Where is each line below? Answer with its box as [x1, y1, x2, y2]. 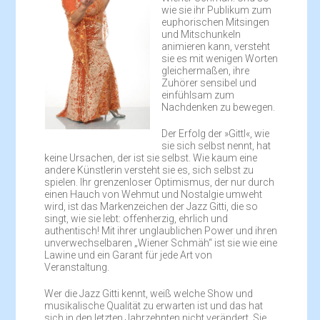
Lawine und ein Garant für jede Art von [44, 249, 213, 261]
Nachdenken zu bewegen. [161, 101, 275, 113]
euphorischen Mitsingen [161, 16, 269, 28]
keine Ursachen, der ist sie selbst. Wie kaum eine [44, 152, 258, 164]
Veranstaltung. [44, 261, 110, 273]
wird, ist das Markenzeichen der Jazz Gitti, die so [44, 201, 259, 212]
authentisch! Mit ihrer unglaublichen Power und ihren [44, 225, 278, 236]
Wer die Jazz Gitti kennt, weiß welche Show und [44, 288, 254, 299]
